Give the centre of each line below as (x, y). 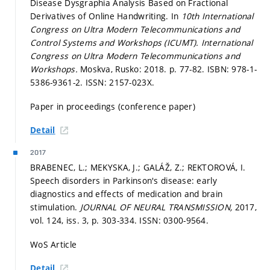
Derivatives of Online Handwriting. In (106, 16)
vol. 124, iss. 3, (61, 221)
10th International (217, 16)
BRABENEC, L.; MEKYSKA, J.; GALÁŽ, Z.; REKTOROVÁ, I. (138, 168)
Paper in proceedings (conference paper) (113, 106)
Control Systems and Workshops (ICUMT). (116, 43)
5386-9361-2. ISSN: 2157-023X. (93, 83)
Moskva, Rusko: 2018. (125, 69)
